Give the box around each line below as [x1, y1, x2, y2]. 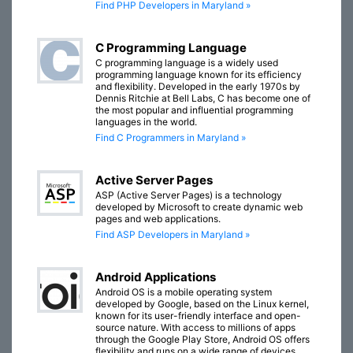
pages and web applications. [95, 213, 221, 225]
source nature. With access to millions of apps [95, 321, 295, 334]
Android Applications [95, 269, 216, 285]
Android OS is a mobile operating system [95, 286, 272, 299]
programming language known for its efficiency [95, 69, 302, 81]
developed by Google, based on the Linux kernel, [95, 298, 309, 310]
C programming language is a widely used [95, 57, 278, 69]
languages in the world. [95, 116, 197, 128]
